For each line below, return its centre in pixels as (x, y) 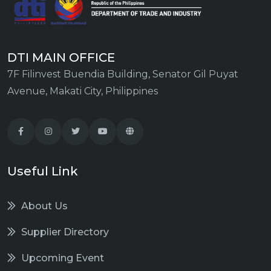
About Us (43, 206)
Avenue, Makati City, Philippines (83, 91)
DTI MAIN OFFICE (61, 58)
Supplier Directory (64, 232)
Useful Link (43, 171)
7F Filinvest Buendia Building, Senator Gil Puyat (123, 74)
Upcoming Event (61, 258)
